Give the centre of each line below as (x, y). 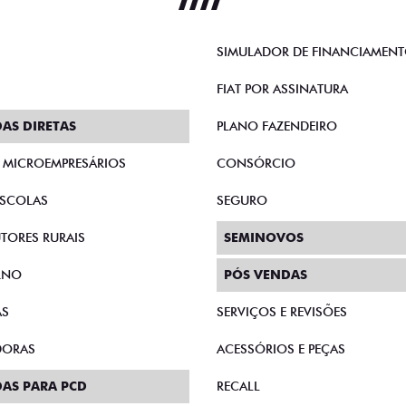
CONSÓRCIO (256, 163)
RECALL (238, 386)
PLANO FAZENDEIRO (277, 126)
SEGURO (242, 200)
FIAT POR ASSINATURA (282, 89)
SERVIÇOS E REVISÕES (282, 312)
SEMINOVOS (264, 237)
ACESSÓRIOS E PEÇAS (281, 349)
